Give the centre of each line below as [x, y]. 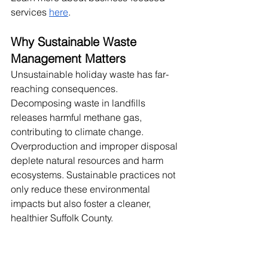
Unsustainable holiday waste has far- [90, 74]
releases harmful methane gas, [77, 117]
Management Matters [68, 58]
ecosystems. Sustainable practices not [94, 174]
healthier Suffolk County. [62, 217]
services [29, 12]
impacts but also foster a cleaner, [82, 203]
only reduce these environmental [82, 189]
